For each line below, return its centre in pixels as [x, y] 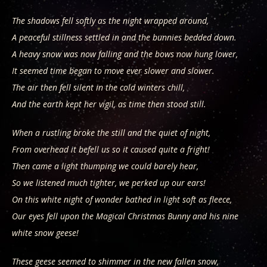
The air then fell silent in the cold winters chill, [98, 87]
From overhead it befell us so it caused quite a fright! [111, 149]
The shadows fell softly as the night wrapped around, [110, 21]
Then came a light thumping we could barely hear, [105, 166]
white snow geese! [45, 233]
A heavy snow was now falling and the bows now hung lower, [125, 54]
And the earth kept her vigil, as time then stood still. [109, 104]
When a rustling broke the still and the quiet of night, [111, 133]
